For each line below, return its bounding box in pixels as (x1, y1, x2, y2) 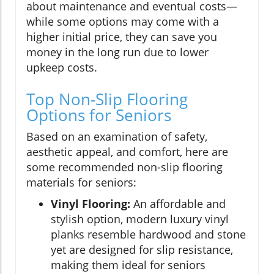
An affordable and (130, 196, 226, 211)
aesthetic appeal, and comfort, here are (26, 144, 228, 159)
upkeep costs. (26, 59, 97, 75)
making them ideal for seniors (51, 257, 206, 272)
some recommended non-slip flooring (26, 159, 223, 174)
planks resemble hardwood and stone (51, 226, 246, 242)
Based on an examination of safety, (26, 128, 207, 144)
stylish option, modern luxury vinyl (51, 211, 229, 226)
